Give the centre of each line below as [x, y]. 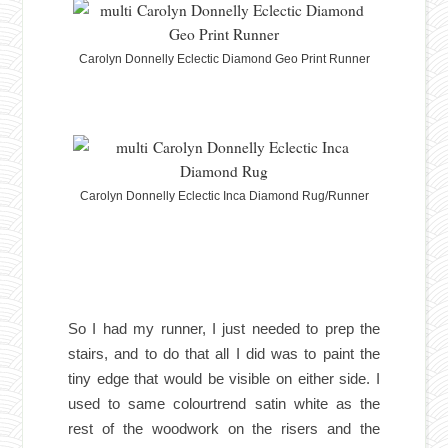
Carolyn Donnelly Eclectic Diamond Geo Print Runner [224, 59]
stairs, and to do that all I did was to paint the [224, 353]
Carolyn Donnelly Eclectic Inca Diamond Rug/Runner [224, 195]
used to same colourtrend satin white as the [224, 403]
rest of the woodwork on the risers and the [224, 428]
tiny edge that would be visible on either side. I [224, 378]
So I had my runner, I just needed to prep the [224, 328]
